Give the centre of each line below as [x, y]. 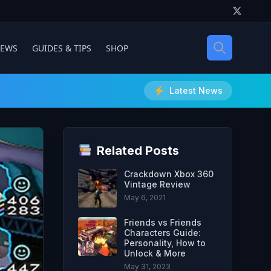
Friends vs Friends [163, 222]
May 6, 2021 [145, 198]
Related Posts [138, 151]
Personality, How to [165, 243]
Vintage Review [157, 184]
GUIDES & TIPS [62, 48]
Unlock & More [155, 253]
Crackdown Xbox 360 [169, 174]
